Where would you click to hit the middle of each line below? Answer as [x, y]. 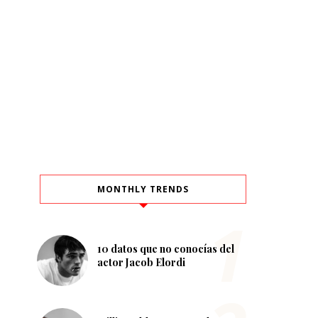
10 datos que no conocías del [166, 249]
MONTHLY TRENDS [143, 189]
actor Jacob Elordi [141, 263]
